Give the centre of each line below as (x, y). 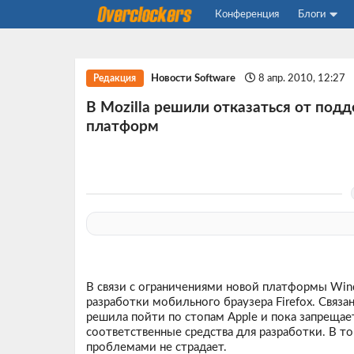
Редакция (115, 78)
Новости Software (194, 78)
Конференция (247, 14)
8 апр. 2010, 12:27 (303, 78)
